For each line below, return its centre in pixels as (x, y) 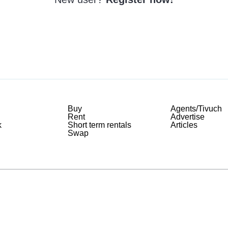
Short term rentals (100, 125)
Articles (184, 125)
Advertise (187, 117)
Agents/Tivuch (196, 109)
